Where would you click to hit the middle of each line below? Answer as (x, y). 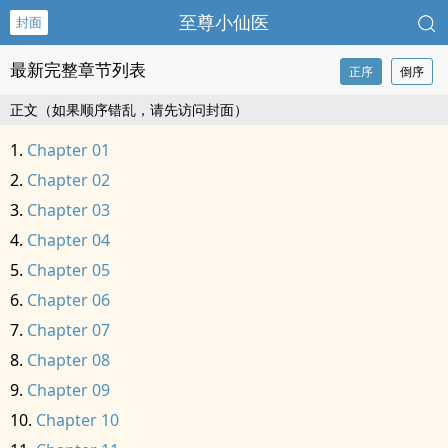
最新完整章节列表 (78, 69)
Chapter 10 (77, 420)
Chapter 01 (68, 150)
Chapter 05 (68, 270)
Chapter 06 (68, 300)
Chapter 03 (68, 210)
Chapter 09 (68, 390)
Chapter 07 (68, 330)
